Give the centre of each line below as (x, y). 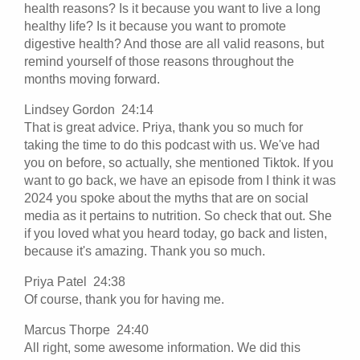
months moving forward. (92, 79)
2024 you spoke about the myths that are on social (166, 198)
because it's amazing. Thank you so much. (146, 251)
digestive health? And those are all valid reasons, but (174, 43)
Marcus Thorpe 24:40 (90, 329)
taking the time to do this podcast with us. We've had (172, 145)
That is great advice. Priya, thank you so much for (164, 127)
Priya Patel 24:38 (78, 281)
